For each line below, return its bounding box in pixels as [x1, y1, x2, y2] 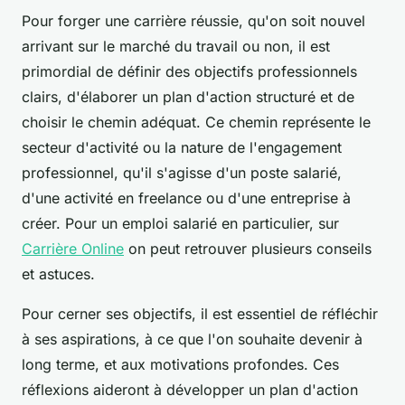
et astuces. [22, 265, 95, 284]
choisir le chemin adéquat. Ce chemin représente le [22, 113, 371, 132]
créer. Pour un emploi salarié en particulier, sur [22, 214, 339, 233]
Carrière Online [22, 240, 124, 259]
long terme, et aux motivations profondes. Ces [22, 355, 339, 374]
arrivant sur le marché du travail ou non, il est [22, 37, 330, 56]
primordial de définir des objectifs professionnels [22, 62, 357, 81]
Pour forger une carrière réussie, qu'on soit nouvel [22, 12, 365, 31]
